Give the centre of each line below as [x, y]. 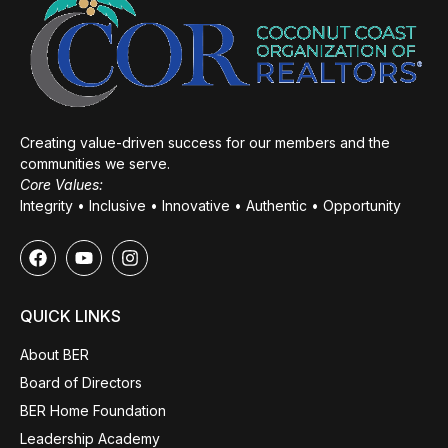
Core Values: [61, 184]
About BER [54, 355]
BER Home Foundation [93, 411]
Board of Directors [81, 383]
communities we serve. [95, 163]
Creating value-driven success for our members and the [205, 142]
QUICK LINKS [70, 316]
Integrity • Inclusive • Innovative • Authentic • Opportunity [210, 205]
